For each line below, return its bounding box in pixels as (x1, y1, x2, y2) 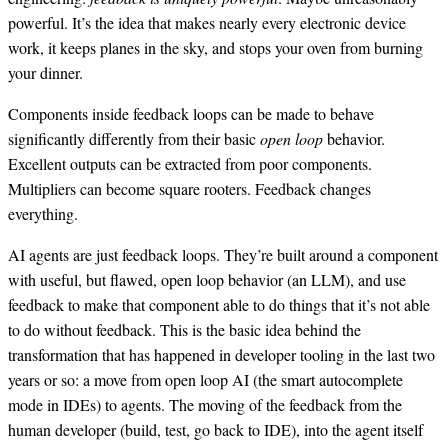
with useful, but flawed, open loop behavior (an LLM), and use (8, 268, 406, 290)
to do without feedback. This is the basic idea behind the (8, 318, 361, 340)
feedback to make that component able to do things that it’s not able (8, 293, 430, 315)
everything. (8, 202, 78, 224)
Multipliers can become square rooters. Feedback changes (8, 177, 371, 199)
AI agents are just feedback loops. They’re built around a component (8, 243, 438, 265)
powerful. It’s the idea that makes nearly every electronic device (8, 11, 406, 33)
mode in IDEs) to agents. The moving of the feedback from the (8, 393, 402, 415)
